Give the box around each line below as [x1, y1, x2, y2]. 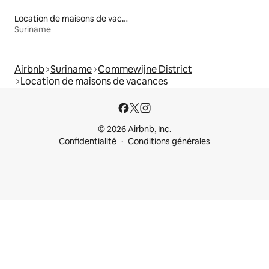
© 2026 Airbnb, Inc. [98, 124, 171, 135]
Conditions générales [128, 136, 210, 147]
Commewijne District [98, 63, 192, 76]
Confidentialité [59, 136, 116, 147]
